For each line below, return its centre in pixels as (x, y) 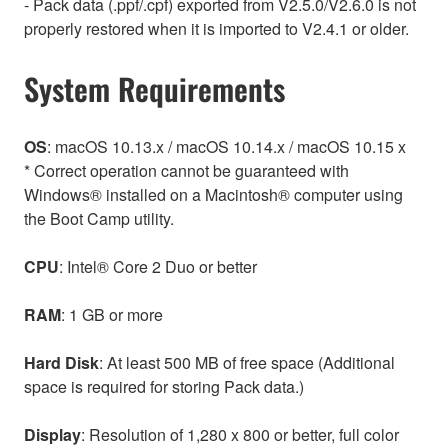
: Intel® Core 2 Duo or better (158, 267)
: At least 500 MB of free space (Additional (247, 363)
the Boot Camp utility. (99, 219)
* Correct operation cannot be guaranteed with (186, 171)
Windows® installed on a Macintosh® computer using (213, 195)
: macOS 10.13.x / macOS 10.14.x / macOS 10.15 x (226, 147)
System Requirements (154, 88)
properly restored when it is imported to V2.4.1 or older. (216, 28)
